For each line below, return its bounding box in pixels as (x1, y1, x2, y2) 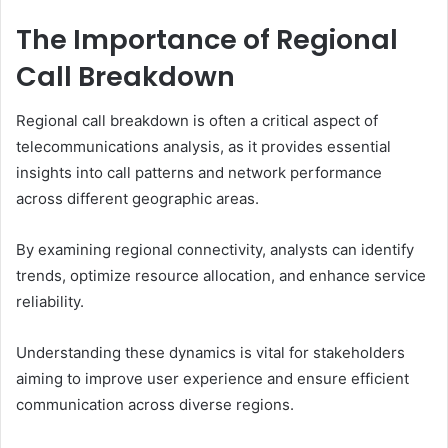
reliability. (16, 292, 84, 312)
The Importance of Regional (16, 20, 398, 58)
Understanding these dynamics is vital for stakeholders (16, 343, 405, 363)
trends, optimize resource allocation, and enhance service (16, 266, 426, 286)
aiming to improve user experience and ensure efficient (16, 369, 409, 389)
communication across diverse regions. (16, 395, 294, 415)
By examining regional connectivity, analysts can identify (16, 240, 414, 260)
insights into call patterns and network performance (16, 163, 382, 183)
